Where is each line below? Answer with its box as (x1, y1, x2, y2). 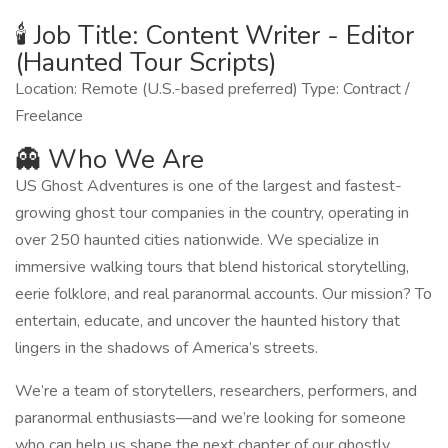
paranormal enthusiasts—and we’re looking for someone (15, 407, 406, 429)
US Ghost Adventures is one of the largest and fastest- (15, 175, 402, 197)
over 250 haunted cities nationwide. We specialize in (15, 229, 379, 251)
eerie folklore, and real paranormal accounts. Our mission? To (15, 283, 432, 305)
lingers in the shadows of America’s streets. (15, 337, 318, 359)
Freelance (15, 105, 83, 127)
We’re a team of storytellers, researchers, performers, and (15, 380, 417, 402)
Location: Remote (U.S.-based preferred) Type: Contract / (15, 78, 410, 100)
